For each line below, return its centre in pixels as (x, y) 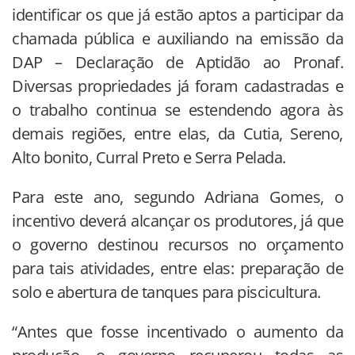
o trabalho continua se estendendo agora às (177, 109)
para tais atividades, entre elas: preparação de (177, 268)
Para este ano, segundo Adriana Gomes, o (177, 197)
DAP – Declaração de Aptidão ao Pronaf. (177, 62)
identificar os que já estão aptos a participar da (177, 14)
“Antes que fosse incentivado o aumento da (177, 331)
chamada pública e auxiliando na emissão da (177, 38)
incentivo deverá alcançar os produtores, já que (177, 220)
